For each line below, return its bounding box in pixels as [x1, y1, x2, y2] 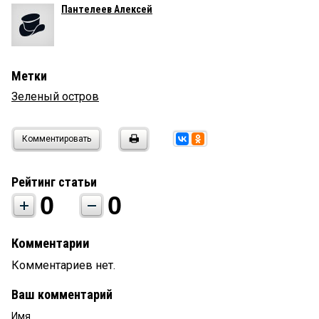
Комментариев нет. [11, 258, 115, 272]
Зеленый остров [11, 89, 99, 103]
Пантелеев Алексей [61, 3, 152, 15]
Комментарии [11, 235, 90, 251]
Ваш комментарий [11, 286, 113, 302]
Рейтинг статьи [11, 174, 97, 189]
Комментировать [22, 133, 91, 144]
